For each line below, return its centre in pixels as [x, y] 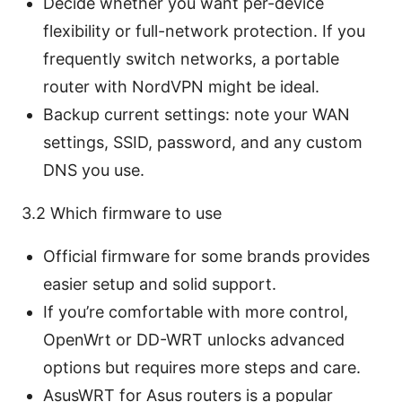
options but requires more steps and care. [202, 367]
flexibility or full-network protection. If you [204, 31]
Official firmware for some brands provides [206, 256]
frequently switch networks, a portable [191, 58]
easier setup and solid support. [160, 284]
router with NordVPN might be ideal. [181, 86]
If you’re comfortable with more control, [196, 311]
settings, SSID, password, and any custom [203, 142]
